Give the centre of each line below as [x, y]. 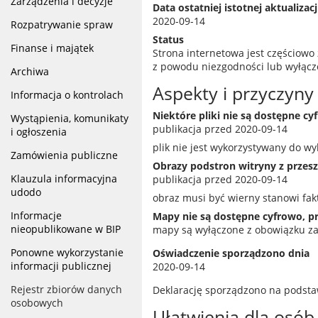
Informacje [36, 215]
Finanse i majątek [52, 48]
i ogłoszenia [39, 132]
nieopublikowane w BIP [66, 229]
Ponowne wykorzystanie [67, 252]
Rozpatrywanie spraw [62, 24]
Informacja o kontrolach [67, 95]
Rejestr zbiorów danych [66, 289]
